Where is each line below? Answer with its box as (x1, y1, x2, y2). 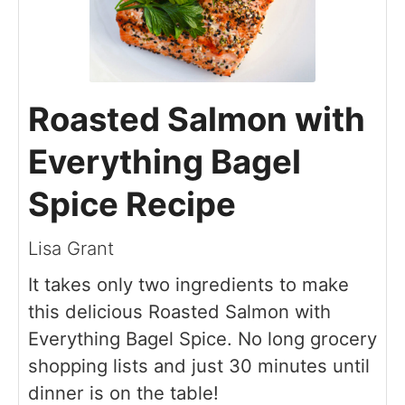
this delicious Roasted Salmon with (28, 299, 331, 323)
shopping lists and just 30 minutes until (28, 353, 370, 377)
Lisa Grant (28, 236, 114, 259)
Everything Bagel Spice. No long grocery (28, 326, 377, 350)
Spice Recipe (28, 184, 236, 224)
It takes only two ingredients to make (28, 272, 349, 296)
